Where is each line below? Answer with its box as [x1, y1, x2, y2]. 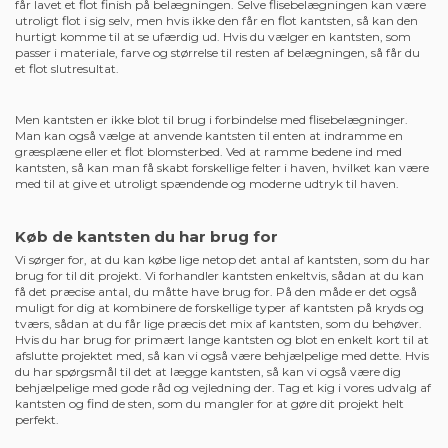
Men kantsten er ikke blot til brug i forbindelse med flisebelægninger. [15, 112, 408, 128]
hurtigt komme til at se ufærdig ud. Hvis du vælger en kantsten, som [15, 29, 411, 45]
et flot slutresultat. [15, 61, 119, 77]
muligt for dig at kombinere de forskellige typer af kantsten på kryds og [15, 299, 424, 315]
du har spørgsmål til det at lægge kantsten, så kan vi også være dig [15, 363, 401, 379]
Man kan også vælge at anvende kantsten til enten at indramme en [15, 128, 403, 144]
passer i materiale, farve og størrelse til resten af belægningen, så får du [15, 45, 420, 61]
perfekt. [15, 411, 59, 427]
